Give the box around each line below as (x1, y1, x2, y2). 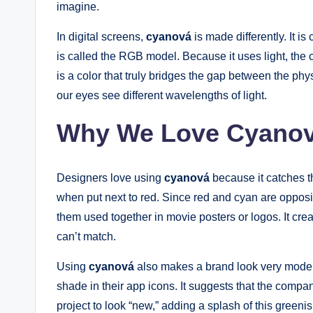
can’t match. (57, 230, 116, 242)
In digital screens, (57, 30, 146, 43)
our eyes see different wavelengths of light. (57, 89, 267, 101)
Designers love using (57, 171, 164, 184)
